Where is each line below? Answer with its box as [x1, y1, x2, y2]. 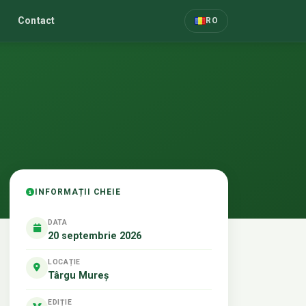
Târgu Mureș [48, 269, 109, 281]
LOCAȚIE [48, 258, 81, 267]
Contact [18, 14, 55, 26]
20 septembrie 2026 [48, 229, 141, 242]
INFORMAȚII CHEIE [34, 187, 122, 197]
